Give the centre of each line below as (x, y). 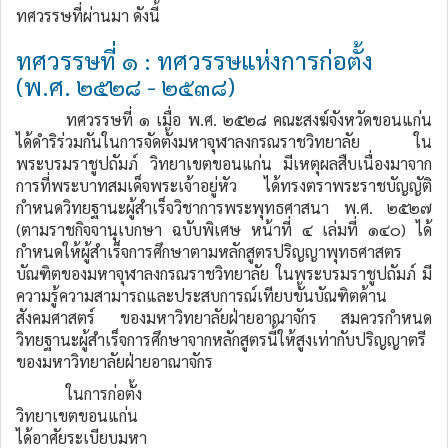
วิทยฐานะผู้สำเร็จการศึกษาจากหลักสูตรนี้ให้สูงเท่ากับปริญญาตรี (221, 339)
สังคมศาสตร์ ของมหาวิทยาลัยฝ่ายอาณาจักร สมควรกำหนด (224, 317)
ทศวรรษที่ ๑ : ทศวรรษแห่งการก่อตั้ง (194, 60)
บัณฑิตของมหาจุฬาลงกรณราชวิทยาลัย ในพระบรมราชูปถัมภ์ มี (224, 273)
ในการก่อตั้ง (104, 393)
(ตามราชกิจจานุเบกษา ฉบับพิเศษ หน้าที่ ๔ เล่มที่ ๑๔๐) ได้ (224, 229)
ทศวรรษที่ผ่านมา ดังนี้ (88, 15)
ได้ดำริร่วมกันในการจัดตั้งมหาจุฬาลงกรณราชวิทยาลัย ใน (224, 141)
